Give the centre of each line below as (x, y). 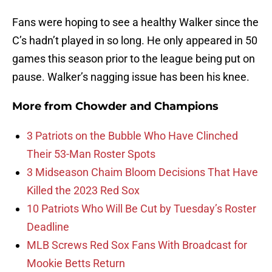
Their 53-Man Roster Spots (91, 154)
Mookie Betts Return (76, 263)
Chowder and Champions (147, 107)
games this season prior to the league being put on (134, 59)
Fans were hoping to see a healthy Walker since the (135, 22)
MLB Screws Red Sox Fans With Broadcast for (137, 245)
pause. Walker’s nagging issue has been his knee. (131, 77)
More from (44, 107)
